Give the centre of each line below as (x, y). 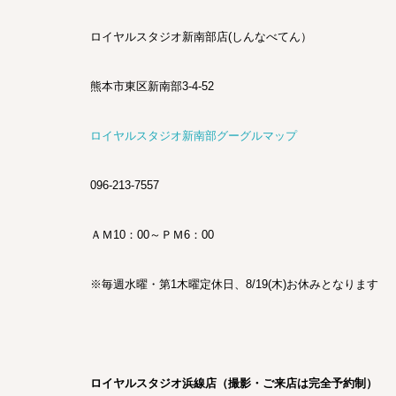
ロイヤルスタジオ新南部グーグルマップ (194, 135)
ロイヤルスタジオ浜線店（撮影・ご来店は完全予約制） (234, 383)
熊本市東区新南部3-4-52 (152, 86)
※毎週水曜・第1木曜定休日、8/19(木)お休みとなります (234, 284)
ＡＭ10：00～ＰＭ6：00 (152, 234)
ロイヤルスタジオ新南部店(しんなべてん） (201, 36)
